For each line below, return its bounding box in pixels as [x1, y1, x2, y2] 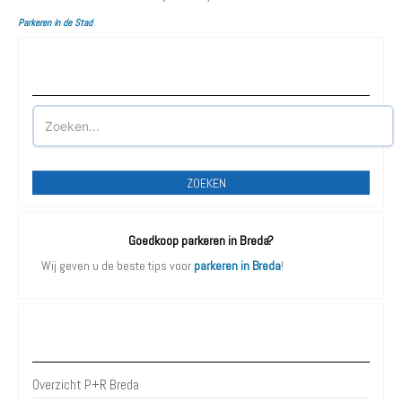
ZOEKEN [186, 174, 226, 191]
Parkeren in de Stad [18, 15, 92, 29]
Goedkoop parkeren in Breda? [128, 232, 274, 249]
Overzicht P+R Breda [32, 375, 139, 393]
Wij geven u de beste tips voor [41, 257, 194, 274]
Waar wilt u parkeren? [140, 67, 262, 83]
